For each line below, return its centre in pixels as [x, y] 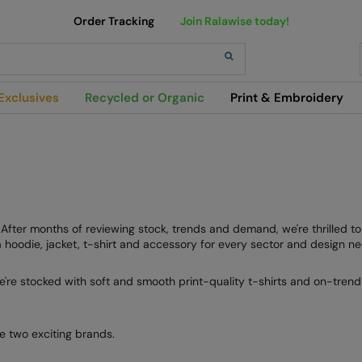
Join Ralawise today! [234, 21]
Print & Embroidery [287, 98]
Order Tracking [114, 21]
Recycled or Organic [145, 98]
